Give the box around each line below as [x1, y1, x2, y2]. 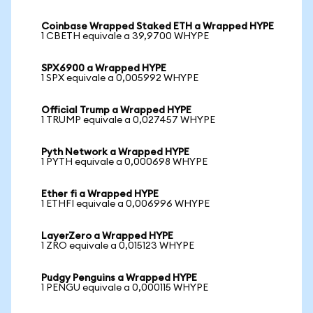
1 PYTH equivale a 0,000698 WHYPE [41, 157, 208, 167]
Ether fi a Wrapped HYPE [41, 189, 159, 199]
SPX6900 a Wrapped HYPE [41, 64, 166, 73]
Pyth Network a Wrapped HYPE [41, 147, 189, 157]
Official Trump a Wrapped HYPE [41, 105, 191, 115]
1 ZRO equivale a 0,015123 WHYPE [41, 241, 194, 251]
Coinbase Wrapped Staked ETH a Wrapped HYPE [41, 22, 274, 31]
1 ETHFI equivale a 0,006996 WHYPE [41, 199, 210, 209]
